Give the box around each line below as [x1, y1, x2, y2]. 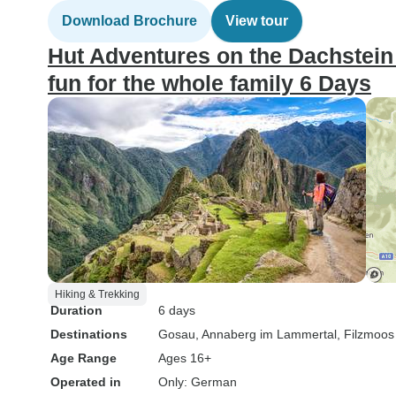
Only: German [158, 375, 237, 389]
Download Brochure [62, 13, 197, 28]
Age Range [50, 351, 117, 365]
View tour [225, 13, 288, 28]
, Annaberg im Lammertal [195, 327, 337, 341]
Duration [50, 303, 103, 317]
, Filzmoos [337, 327, 394, 341]
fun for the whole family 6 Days [48, 71, 371, 95]
